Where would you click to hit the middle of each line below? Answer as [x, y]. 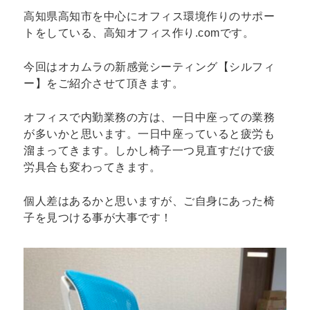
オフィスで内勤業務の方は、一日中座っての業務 [149, 118]
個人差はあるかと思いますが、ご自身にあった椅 [149, 201]
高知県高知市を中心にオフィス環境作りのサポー [149, 17]
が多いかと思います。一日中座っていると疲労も [149, 134]
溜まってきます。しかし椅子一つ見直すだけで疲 [149, 151]
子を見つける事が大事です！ [98, 217]
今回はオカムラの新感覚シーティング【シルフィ [149, 67]
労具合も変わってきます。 [92, 167]
